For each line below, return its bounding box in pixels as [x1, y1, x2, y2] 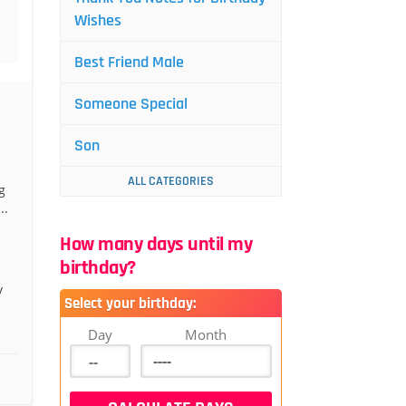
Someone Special [74, 93, 188, 114]
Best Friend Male [74, 52, 184, 72]
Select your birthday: [64, 294, 196, 314]
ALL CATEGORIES [128, 173, 214, 189]
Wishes [74, 10, 121, 31]
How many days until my [60, 232, 252, 257]
